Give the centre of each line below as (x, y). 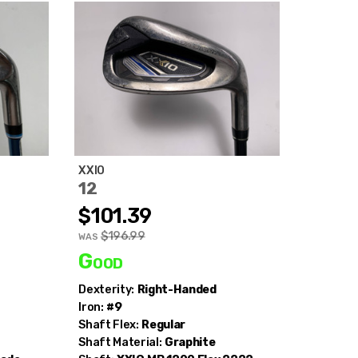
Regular (164, 324)
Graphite (190, 342)
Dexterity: (106, 289)
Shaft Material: (120, 342)
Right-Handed (177, 289)
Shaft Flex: (109, 324)
